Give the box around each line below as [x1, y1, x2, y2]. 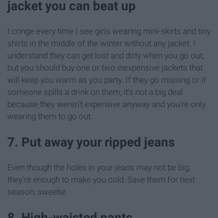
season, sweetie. [7, 187, 68, 197]
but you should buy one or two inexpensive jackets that [7, 63, 203, 73]
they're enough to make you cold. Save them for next [7, 175, 195, 185]
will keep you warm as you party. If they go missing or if [7, 75, 206, 85]
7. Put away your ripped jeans [7, 135, 175, 150]
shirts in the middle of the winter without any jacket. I [7, 38, 196, 49]
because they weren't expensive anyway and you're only [7, 99, 206, 109]
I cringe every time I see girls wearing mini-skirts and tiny [7, 26, 211, 36]
